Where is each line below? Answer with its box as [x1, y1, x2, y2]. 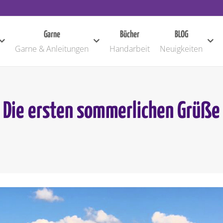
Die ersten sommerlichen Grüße [3, 100, 220, 123]
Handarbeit [110, 43, 150, 54]
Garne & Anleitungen [15, 43, 89, 54]
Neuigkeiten [160, 43, 203, 54]
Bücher [120, 30, 139, 40]
